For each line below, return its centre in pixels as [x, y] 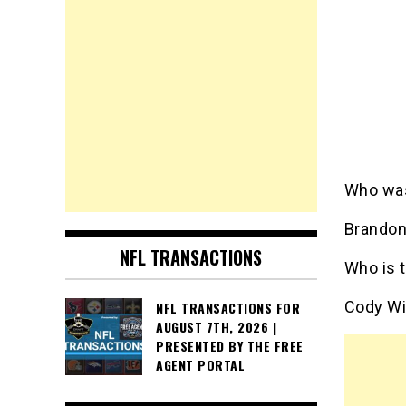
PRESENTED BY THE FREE [230, 346]
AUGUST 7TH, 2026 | [216, 327]
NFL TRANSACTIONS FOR [228, 308]
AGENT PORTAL [200, 365]
